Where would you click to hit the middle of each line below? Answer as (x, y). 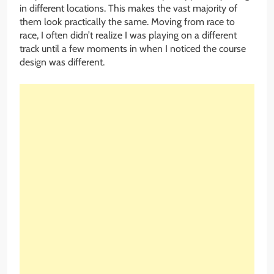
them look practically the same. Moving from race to (127, 21)
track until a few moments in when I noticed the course (133, 48)
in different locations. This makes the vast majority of (128, 8)
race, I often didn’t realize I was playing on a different (128, 35)
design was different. (62, 62)
